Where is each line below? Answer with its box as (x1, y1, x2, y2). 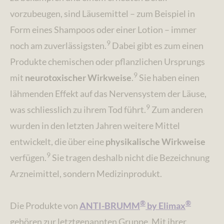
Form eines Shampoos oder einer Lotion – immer (10, 23, 196, 35)
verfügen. (10, 151, 46, 163)
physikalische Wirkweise (105, 135, 205, 147)
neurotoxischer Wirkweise (25, 71, 131, 83)
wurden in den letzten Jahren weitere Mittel (10, 119, 180, 131)
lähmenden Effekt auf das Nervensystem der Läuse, (10, 87, 206, 99)
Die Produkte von (10, 199, 79, 211)
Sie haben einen (137, 71, 199, 83)
